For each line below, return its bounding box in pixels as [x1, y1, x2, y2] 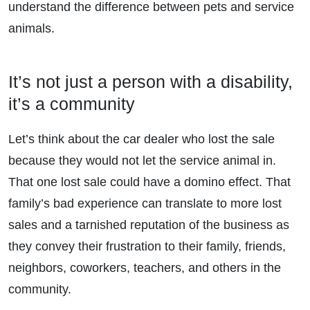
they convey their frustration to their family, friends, [8, 239, 286, 254]
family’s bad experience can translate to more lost [8, 197, 282, 211]
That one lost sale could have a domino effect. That [8, 175, 291, 190]
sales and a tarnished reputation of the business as [8, 218, 289, 232]
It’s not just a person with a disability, [8, 72, 293, 92]
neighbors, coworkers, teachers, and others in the [8, 261, 281, 275]
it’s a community [8, 94, 135, 114]
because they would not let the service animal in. [8, 154, 276, 168]
